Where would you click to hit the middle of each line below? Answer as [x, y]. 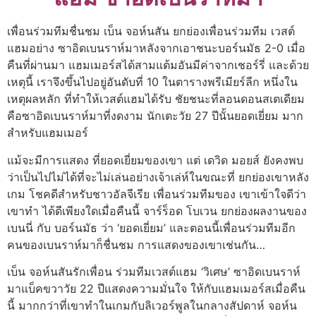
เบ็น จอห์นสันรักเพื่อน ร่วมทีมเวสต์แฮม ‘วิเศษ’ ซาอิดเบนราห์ [154, 272]
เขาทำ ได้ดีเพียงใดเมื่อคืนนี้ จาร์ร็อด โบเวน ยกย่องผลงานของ [157, 211]
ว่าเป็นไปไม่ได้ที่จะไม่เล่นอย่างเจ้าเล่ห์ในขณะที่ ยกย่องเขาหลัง [158, 177]
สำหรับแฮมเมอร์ [48, 133]
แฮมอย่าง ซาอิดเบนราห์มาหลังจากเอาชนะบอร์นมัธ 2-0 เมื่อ [156, 48]
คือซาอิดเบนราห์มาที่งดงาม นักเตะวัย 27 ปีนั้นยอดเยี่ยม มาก [155, 116]
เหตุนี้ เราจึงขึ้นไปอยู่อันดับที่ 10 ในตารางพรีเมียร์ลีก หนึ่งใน [152, 82]
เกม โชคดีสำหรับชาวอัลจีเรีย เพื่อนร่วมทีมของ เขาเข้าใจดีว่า [157, 194]
